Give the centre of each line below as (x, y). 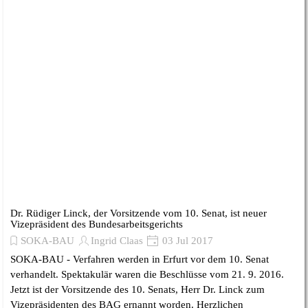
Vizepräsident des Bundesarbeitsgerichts (97, 224)
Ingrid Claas (117, 241)
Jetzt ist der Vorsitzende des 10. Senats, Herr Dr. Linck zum (137, 289)
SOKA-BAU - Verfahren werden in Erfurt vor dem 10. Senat (140, 259)
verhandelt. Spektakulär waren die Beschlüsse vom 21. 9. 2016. (147, 274)
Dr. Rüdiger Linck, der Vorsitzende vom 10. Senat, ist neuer (139, 213)
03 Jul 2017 (186, 241)
